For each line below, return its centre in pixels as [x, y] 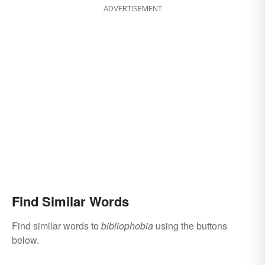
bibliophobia [127, 226]
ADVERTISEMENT [132, 9]
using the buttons [190, 226]
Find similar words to [56, 226]
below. [25, 240]
